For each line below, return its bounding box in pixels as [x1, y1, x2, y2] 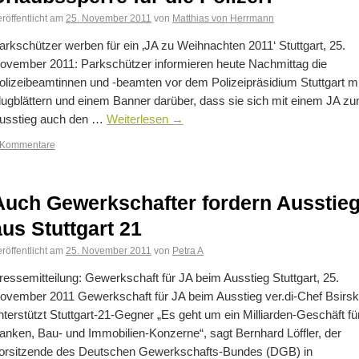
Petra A [172, 245, 204, 256]
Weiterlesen [107, 113, 171, 126]
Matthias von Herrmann [172, 13, 274, 23]
